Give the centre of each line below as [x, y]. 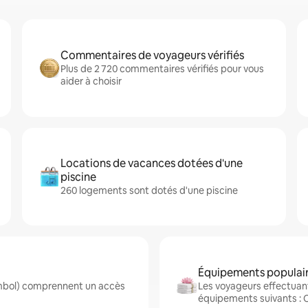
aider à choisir [91, 81]
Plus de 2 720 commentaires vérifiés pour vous [162, 69]
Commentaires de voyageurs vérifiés [152, 55]
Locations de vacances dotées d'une [152, 163]
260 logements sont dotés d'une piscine [149, 190]
